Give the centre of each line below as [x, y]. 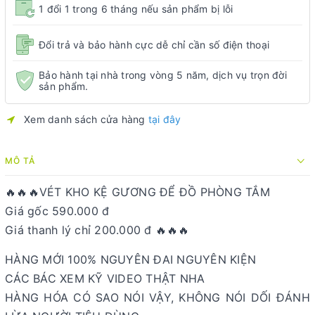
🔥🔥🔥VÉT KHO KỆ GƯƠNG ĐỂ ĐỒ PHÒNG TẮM [137, 192]
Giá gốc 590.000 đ [57, 211]
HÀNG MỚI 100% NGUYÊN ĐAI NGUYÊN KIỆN [133, 259]
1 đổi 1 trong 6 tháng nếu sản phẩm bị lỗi [136, 8]
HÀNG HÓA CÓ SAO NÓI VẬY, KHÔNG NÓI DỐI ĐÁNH [157, 297]
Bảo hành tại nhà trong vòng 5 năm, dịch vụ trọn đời [163, 75]
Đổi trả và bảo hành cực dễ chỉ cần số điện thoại [154, 44]
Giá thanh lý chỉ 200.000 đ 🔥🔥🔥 [97, 230]
